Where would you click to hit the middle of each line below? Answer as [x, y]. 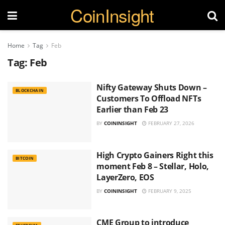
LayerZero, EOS [125, 177]
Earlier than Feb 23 [133, 109]
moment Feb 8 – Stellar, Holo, [153, 166]
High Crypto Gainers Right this [155, 155]
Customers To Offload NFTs [149, 98]
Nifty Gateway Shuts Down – [152, 87]
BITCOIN [25, 158]
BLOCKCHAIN [30, 90]
